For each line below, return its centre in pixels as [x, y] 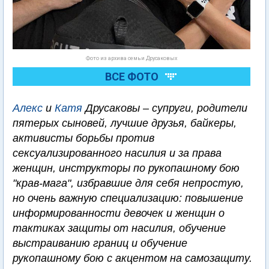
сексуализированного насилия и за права [117, 153]
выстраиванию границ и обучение [100, 243]
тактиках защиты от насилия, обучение [119, 228]
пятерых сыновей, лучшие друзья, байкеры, [125, 123]
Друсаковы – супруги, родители [165, 108]
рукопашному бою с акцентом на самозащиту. [132, 258]
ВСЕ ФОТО [131, 77]
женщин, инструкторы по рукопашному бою [126, 168]
